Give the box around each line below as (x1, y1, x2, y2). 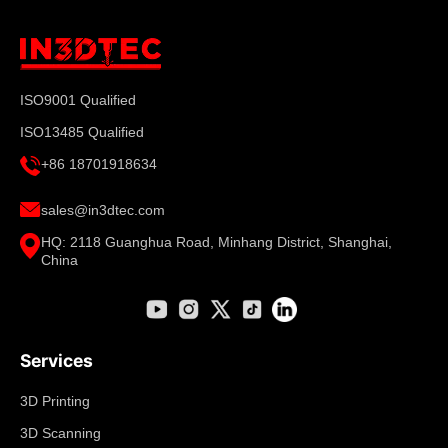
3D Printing (20, 393, 90, 410)
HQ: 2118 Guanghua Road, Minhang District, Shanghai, (41, 234, 392, 251)
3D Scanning (20, 425, 101, 442)
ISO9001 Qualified (20, 92, 136, 109)
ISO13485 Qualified (20, 124, 144, 141)
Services (20, 350, 93, 372)
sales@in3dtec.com (41, 202, 165, 219)
